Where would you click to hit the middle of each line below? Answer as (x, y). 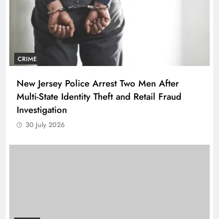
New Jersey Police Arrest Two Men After (98, 84)
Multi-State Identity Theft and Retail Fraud (99, 97)
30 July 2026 (45, 125)
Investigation (42, 110)
